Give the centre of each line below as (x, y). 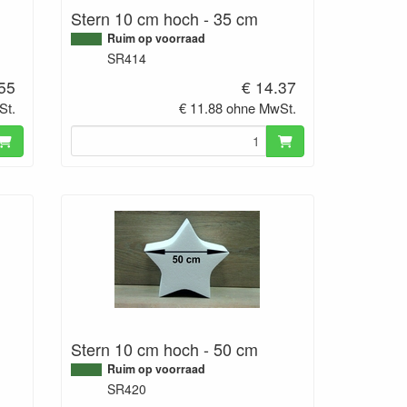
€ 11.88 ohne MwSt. (238, 108)
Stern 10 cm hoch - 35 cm (164, 19)
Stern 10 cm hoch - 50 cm (164, 348)
